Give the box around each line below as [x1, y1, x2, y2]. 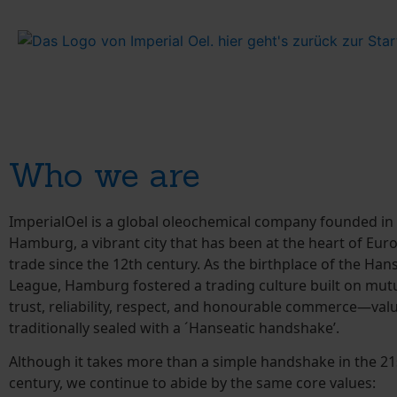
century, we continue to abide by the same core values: [9, 373, 376, 393]
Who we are [9, 153, 200, 196]
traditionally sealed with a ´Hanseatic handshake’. [9, 318, 339, 338]
